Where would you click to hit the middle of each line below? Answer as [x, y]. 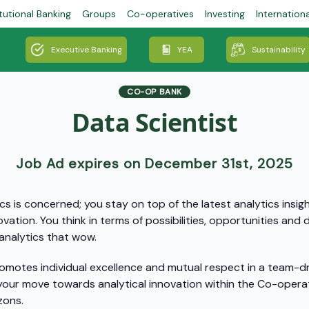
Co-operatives [160, 14]
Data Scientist [154, 122]
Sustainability [279, 50]
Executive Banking [87, 50]
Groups [99, 14]
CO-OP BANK [154, 92]
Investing [225, 14]
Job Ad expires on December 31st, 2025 [154, 163]
